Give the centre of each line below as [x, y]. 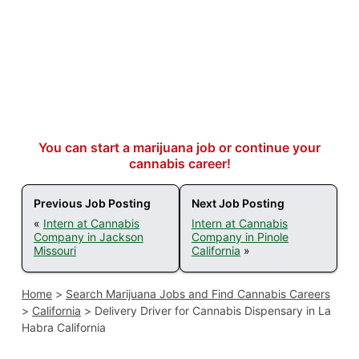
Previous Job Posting [92, 204]
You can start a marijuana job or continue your [179, 148]
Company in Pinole [240, 237]
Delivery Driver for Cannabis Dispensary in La [212, 311]
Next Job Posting [238, 204]
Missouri [54, 251]
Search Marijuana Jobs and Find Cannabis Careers [198, 294]
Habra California [63, 328]
